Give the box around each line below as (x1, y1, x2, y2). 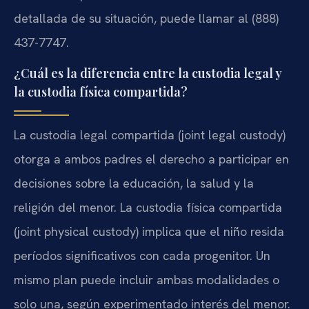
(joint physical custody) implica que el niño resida (14, 223, 284, 240)
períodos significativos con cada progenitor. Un (14, 248, 270, 264)
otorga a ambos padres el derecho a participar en (14, 151, 289, 168)
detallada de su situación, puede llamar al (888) (14, 10, 279, 26)
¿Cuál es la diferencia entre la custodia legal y (14, 65, 282, 82)
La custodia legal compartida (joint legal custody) (14, 127, 286, 143)
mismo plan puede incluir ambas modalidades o (14, 272, 279, 288)
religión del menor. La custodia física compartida (14, 199, 282, 216)
